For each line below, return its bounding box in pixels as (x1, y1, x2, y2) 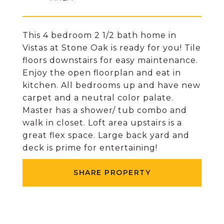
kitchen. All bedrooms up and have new (22, 80, 200, 90)
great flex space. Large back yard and (22, 130, 189, 140)
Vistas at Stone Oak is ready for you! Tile (22, 43, 201, 52)
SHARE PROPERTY (73, 168, 150, 177)
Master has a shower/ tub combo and (22, 105, 187, 115)
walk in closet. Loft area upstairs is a (22, 118, 182, 127)
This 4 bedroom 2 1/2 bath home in (22, 30, 176, 40)
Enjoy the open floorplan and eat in (22, 68, 181, 77)
